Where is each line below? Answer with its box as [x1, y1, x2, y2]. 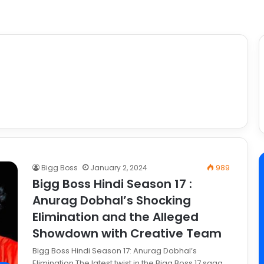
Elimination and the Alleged [32, 209, 199, 226]
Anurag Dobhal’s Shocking [32, 192, 191, 209]
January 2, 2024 [90, 163, 147, 173]
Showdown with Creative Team [32, 225, 222, 242]
